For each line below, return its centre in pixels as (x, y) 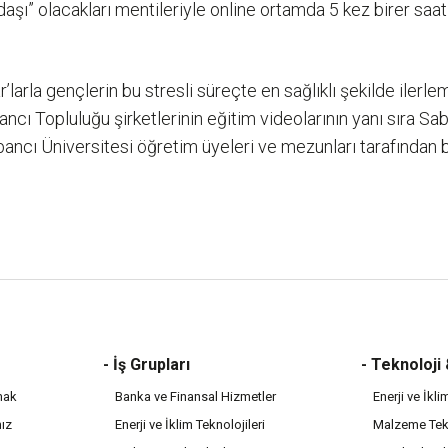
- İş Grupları (146, 364)
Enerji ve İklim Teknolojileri (189, 424)
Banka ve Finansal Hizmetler (195, 396)
